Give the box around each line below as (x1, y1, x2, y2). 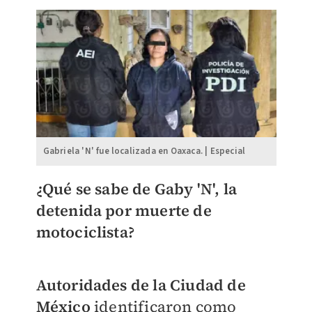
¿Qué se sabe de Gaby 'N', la (36, 178, 237, 199)
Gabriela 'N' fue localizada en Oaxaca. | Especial (42, 145, 246, 157)
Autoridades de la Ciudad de (36, 274, 246, 295)
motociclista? (36, 221, 135, 242)
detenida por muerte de (36, 200, 212, 221)
